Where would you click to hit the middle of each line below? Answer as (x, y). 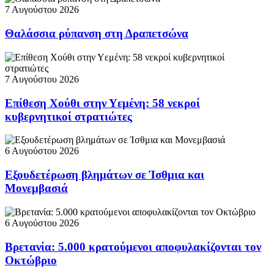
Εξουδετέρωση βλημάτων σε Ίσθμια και (105, 175)
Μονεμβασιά (36, 188)
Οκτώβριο (31, 260)
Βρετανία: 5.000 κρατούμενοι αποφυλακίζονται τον (133, 246)
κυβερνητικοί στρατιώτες (68, 116)
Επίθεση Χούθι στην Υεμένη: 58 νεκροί (102, 103)
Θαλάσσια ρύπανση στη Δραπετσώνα (97, 34)
